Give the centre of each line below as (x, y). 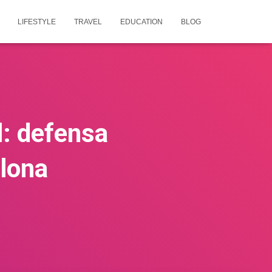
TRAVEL (88, 22)
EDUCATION (141, 22)
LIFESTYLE (37, 22)
